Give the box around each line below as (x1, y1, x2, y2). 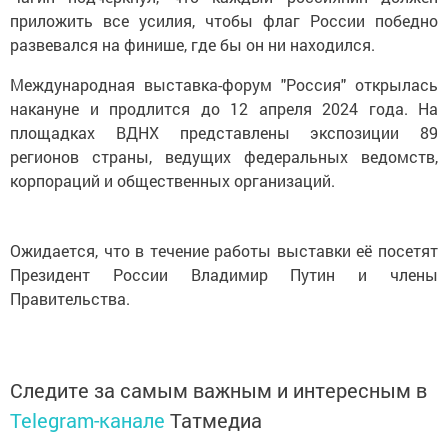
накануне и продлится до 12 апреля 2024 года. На (10, 98, 438, 120)
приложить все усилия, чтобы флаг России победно (10, 10, 438, 32)
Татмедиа (170, 407, 262, 434)
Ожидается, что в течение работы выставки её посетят (10, 240, 438, 262)
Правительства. (10, 288, 130, 310)
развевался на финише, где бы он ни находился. (10, 34, 375, 56)
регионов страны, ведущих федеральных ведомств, (10, 146, 438, 168)
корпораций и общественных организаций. (10, 170, 335, 192)
